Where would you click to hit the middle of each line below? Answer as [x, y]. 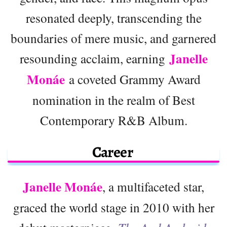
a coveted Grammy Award [133, 79]
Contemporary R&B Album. [113, 120]
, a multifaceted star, [153, 186]
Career [113, 152]
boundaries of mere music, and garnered [113, 38]
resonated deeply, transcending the [113, 17]
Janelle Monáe [63, 186]
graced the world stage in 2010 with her [113, 207]
